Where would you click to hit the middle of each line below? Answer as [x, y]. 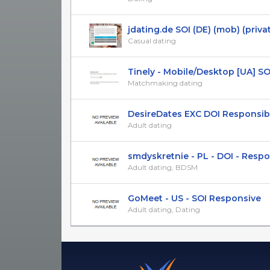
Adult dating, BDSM [163, 167]
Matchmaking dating [165, 83]
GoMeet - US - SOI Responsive [194, 198]
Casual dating [152, 40]
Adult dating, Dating [164, 209]
